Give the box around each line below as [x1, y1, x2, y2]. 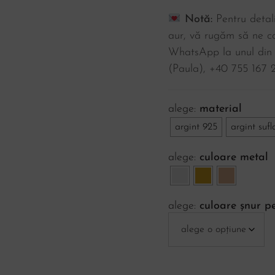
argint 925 [175, 122, 217, 132]
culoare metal [199, 152, 268, 163]
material [199, 103, 242, 115]
